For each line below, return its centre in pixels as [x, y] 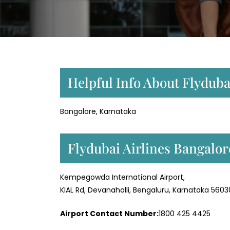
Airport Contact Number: [109, 214]
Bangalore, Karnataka [98, 112]
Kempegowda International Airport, [122, 177]
